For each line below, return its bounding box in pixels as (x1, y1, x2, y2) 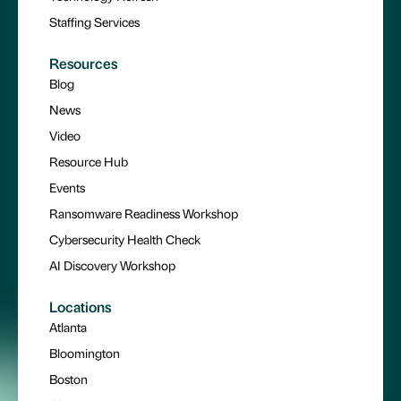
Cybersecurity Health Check (49, 230, 200, 247)
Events (49, 178, 85, 195)
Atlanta (49, 318, 87, 335)
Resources (49, 53, 117, 73)
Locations (49, 296, 111, 316)
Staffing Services (49, 13, 140, 30)
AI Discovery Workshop (49, 256, 175, 273)
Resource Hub (49, 152, 128, 169)
